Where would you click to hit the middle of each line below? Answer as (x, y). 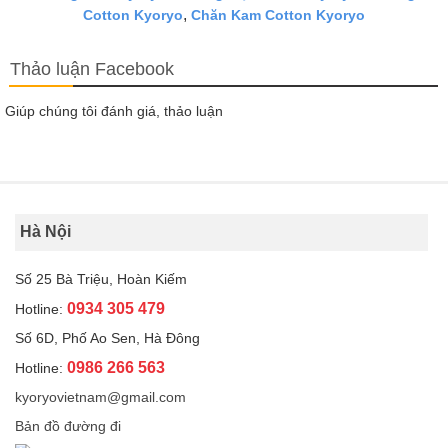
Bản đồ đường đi (68, 425)
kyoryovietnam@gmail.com (100, 396)
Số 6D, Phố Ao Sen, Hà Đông (107, 337)
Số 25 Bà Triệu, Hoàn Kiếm (101, 278)
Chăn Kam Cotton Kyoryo (278, 14)
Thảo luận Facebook (92, 68)
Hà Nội (45, 231)
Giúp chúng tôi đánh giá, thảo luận (114, 110)
